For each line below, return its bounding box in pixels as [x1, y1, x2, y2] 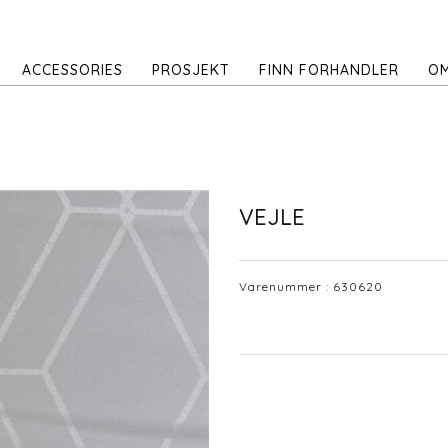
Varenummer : [239, 278, 333, 294]
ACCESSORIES [22, 61, 123, 79]
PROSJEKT [152, 61, 230, 79]
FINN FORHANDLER [259, 61, 399, 79]
